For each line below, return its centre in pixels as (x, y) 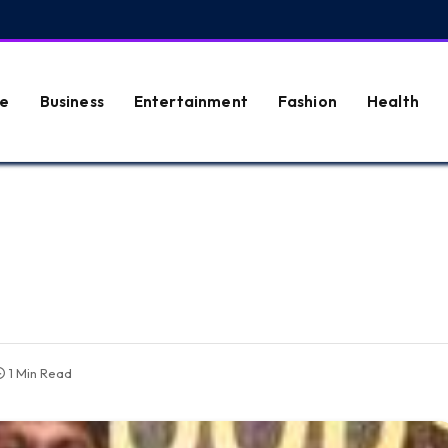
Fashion (307, 101)
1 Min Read (40, 373)
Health (392, 101)
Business (71, 101)
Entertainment (190, 101)
